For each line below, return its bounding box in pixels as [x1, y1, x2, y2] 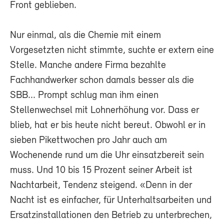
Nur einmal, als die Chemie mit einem [10, 30, 161, 40]
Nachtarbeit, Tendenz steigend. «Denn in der [10, 180, 192, 190]
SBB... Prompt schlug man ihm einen [10, 90, 158, 100]
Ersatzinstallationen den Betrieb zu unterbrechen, [10, 210, 212, 220]
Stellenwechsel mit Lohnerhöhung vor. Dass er [10, 105, 199, 115]
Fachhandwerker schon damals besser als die [10, 75, 194, 85]
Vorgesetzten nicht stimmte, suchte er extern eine [10, 45, 214, 55]
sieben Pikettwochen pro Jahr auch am [10, 135, 167, 145]
